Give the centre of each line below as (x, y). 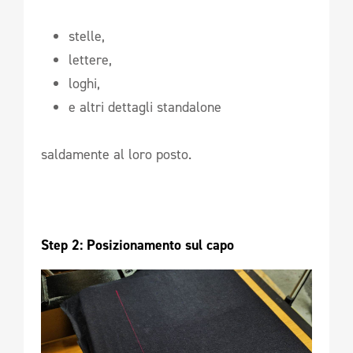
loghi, (84, 83)
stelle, (87, 36)
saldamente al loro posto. (116, 154)
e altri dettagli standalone (145, 107)
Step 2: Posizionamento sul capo (139, 245)
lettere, (90, 59)
